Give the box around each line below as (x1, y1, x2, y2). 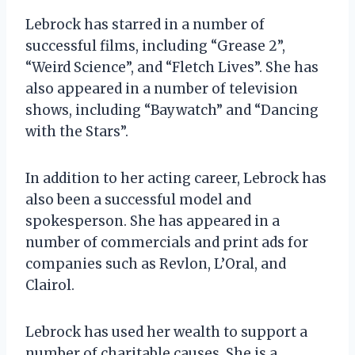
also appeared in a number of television (25, 79, 298, 97)
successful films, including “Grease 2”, (25, 36, 285, 55)
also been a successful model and (25, 190, 251, 208)
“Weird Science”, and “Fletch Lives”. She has (25, 58, 319, 76)
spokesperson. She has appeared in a (25, 212, 280, 230)
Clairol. (25, 276, 74, 294)
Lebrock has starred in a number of (25, 15, 265, 33)
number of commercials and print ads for (25, 233, 308, 251)
